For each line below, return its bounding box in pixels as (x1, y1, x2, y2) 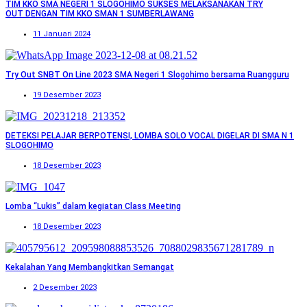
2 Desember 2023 (33, 283, 97, 293)
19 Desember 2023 (33, 90, 101, 100)
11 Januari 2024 (33, 29, 90, 39)
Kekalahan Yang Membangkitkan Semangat (5, 262, 174, 273)
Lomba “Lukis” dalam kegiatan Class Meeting (5, 201, 181, 212)
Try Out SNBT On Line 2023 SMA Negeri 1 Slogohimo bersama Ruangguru (5, 70, 289, 80)
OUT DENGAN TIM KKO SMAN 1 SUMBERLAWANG (5, 9, 194, 19)
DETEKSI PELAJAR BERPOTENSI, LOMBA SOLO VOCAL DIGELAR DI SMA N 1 (5, 131, 294, 141)
